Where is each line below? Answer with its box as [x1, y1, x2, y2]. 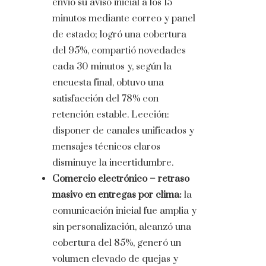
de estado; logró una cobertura [52, 28, 186, 41]
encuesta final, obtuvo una [52, 77, 164, 89]
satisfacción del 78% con [52, 93, 159, 105]
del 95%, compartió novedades [52, 45, 186, 57]
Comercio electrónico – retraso [52, 173, 189, 185]
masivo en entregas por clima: [52, 189, 182, 201]
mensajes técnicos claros [52, 141, 160, 153]
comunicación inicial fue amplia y [52, 205, 197, 217]
